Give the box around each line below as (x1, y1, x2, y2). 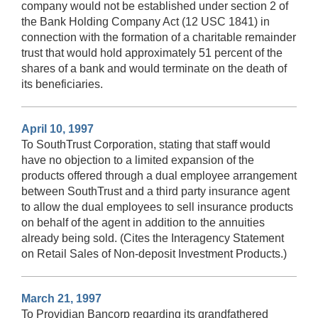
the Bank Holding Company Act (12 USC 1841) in (21, 15, 270, 28)
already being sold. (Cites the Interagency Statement (21, 231, 284, 244)
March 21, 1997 (21, 292, 102, 305)
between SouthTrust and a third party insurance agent (21, 185, 290, 197)
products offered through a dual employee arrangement (21, 169, 297, 182)
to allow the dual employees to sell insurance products (21, 200, 293, 213)
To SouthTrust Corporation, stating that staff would (21, 138, 270, 150)
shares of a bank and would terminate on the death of (21, 62, 287, 75)
